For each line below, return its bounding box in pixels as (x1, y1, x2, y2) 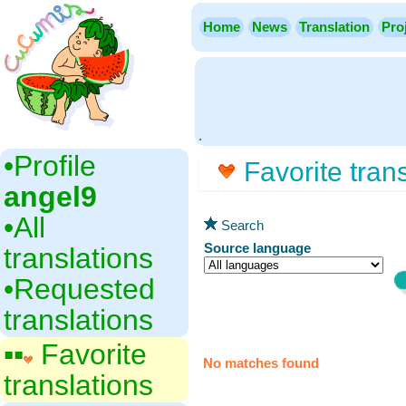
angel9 (4, 180, 97, 213)
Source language (204, 240, 311, 256)
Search (217, 217, 264, 233)
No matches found (203, 355, 319, 371)
